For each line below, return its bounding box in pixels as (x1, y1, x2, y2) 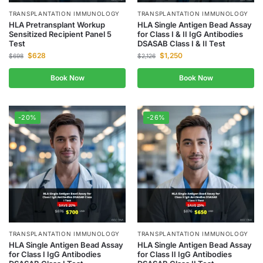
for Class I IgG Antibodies (9, 249, 101, 259)
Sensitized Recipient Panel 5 (9, 29, 112, 39)
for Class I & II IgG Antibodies (137, 29, 243, 39)
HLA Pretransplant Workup (9, 20, 105, 29)
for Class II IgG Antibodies (137, 249, 232, 259)
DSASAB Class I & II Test (137, 39, 225, 48)
